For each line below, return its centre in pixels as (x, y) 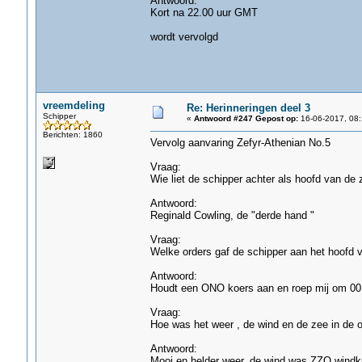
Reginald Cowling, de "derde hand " (232, 215)
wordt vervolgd (184, 37)
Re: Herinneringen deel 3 (248, 108)
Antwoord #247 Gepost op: (246, 118)
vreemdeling (74, 105)
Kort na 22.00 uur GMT (204, 13)
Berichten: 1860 (72, 135)
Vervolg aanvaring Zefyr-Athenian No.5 (240, 143)
